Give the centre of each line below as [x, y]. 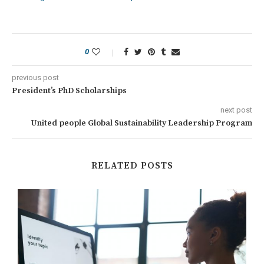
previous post [35, 77]
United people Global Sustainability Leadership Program [141, 123]
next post [236, 110]
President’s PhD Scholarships [69, 90]
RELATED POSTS [132, 165]
